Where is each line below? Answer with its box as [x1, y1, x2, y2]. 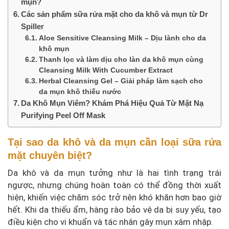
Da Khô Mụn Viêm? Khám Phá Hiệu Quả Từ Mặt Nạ [21, 98, 204, 107]
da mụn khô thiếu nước [38, 87, 121, 96]
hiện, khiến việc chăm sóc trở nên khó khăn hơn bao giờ [8, 192, 221, 203]
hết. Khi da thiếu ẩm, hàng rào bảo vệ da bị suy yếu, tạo [8, 204, 221, 215]
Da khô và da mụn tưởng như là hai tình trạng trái [8, 168, 221, 178]
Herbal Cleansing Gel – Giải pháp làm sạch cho [38, 77, 203, 85]
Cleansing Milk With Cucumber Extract [38, 66, 177, 74]
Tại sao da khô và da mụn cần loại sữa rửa [8, 136, 221, 148]
